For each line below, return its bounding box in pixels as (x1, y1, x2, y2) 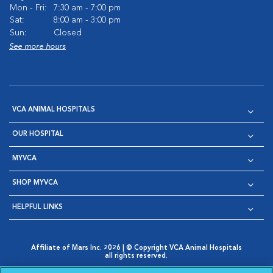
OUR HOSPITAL (12, 131, 63, 138)
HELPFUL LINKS (12, 204, 63, 211)
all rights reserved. (105, 253, 168, 260)
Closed (54, 29, 82, 37)
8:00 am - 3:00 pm (54, 16, 121, 24)
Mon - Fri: (10, 4, 47, 12)
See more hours (9, 43, 66, 51)
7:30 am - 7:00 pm (54, 4, 121, 12)
